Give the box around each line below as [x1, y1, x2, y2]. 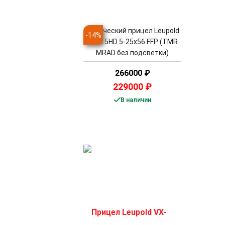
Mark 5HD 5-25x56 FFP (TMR [87, 38, 178, 46]
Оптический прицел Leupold [85, 27, 179, 35]
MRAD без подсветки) [96, 49, 169, 57]
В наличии [120, 96, 151, 104]
